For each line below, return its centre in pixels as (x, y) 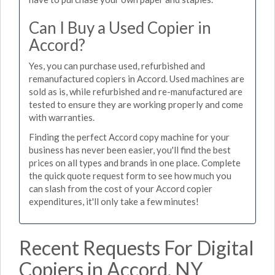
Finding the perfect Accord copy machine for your (129, 137)
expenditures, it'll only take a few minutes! (114, 201)
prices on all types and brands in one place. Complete (135, 162)
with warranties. (62, 117)
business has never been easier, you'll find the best (130, 149)
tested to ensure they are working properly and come (136, 104)
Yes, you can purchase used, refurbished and (117, 66)
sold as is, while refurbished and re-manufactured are (136, 91)
